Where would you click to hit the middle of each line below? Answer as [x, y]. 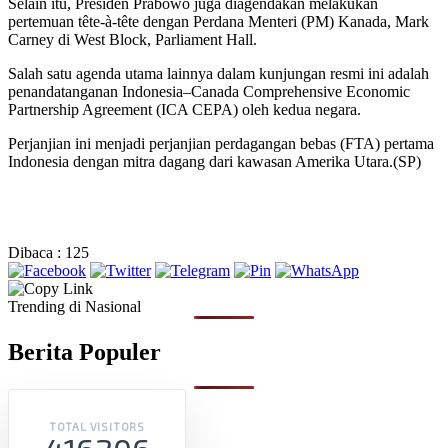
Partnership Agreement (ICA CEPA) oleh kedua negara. [184, 109]
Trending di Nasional [74, 306]
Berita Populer [84, 351]
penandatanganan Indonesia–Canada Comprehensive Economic [209, 91]
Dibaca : [34, 252]
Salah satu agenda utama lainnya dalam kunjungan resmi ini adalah [218, 73]
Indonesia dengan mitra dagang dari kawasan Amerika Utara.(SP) [214, 161]
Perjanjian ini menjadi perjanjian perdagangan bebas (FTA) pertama [221, 143]
